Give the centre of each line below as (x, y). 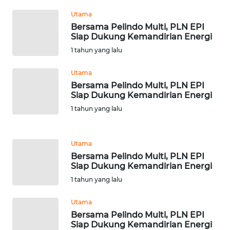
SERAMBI (34, 40)
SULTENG (35, 191)
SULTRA (32, 116)
